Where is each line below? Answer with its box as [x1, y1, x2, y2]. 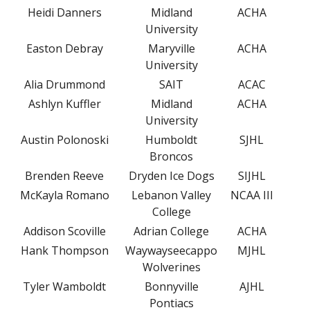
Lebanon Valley [131, 187, 212, 203]
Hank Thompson [20, 242, 109, 258]
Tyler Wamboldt [23, 278, 107, 294]
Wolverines [142, 259, 201, 275]
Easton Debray [26, 40, 103, 56]
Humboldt [145, 131, 198, 147]
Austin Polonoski [20, 131, 109, 147]
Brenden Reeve [25, 167, 104, 183]
